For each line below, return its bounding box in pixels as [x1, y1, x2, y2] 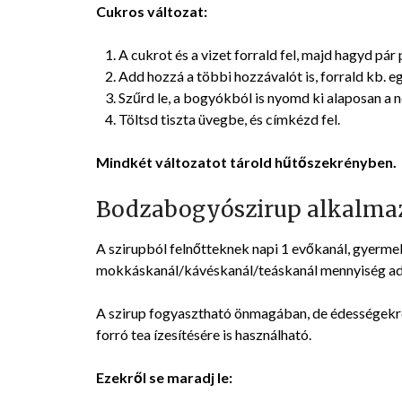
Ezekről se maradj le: [96, 369, 232, 387]
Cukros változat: [96, 3, 207, 21]
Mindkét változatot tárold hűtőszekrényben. [96, 153, 397, 171]
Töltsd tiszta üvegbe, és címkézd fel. [118, 110, 340, 128]
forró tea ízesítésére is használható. [96, 326, 311, 344]
